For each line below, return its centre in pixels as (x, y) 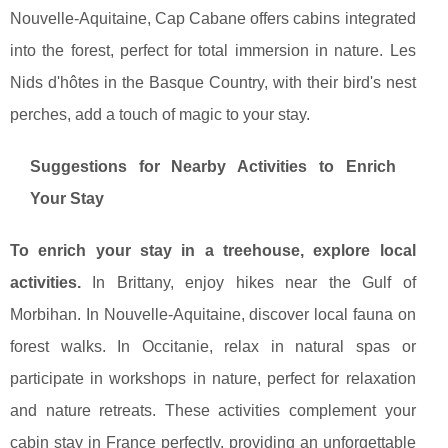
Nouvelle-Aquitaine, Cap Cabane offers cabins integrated (213, 19)
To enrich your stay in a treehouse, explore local (213, 251)
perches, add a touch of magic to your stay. (160, 115)
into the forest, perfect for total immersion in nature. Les (213, 51)
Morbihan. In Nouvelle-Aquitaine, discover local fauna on (213, 315)
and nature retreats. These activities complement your (213, 411)
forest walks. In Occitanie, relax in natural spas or (213, 347)
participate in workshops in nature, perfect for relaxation (213, 379)
